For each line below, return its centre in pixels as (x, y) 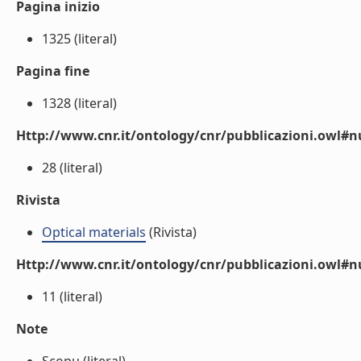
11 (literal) (72, 297)
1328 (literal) (79, 103)
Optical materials (94, 232)
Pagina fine (53, 71)
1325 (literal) (79, 39)
